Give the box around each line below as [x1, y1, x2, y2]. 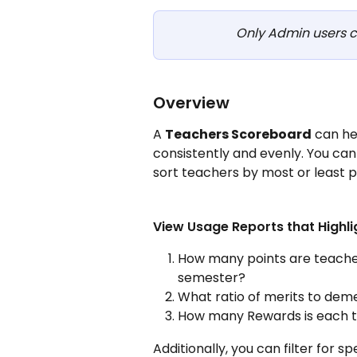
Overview [153, 91, 229, 114]
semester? [178, 268, 245, 287]
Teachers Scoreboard [165, 124, 312, 143]
